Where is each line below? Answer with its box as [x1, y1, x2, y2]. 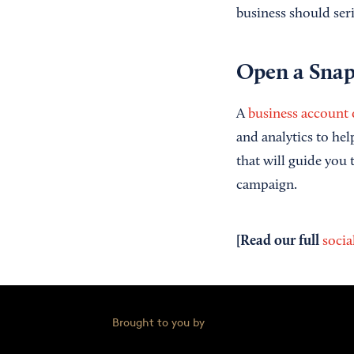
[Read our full [235, 234, 322, 248]
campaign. [235, 179, 297, 193]
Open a [235, 62, 309, 85]
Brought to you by [112, 315, 205, 329]
